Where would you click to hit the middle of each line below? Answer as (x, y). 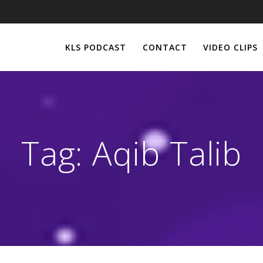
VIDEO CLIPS (230, 47)
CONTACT (165, 47)
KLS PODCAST (96, 47)
